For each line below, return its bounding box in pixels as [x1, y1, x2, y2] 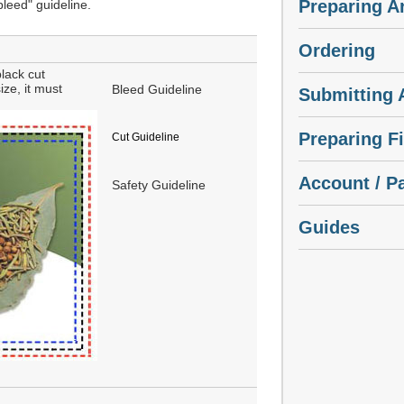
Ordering [298, 41, 375, 61]
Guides [298, 217, 360, 238]
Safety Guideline [112, 178, 206, 193]
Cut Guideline [112, 131, 179, 144]
